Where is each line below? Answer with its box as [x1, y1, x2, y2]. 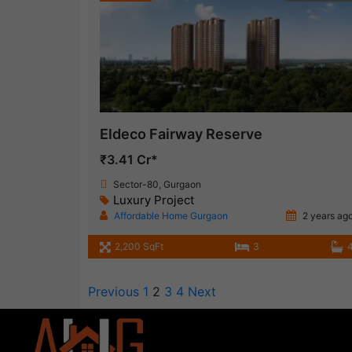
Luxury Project [113, 192, 194, 208]
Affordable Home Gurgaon [114, 210, 228, 222]
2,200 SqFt [115, 240, 163, 253]
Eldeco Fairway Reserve [100, 126, 262, 143]
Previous [88, 284, 139, 300]
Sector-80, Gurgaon [113, 178, 201, 191]
